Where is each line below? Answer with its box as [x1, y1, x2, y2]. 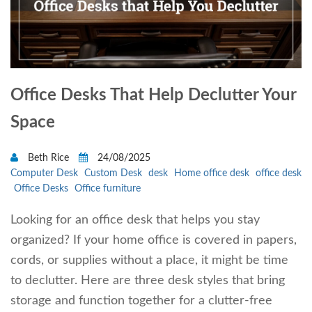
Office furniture [75, 184, 141, 194]
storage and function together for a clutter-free [10, 295, 272, 308]
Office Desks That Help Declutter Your [10, 87, 296, 104]
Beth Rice [25, 153, 72, 164]
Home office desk [174, 169, 249, 179]
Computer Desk [10, 169, 78, 179]
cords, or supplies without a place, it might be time [10, 254, 288, 267]
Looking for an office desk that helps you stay [10, 214, 260, 227]
